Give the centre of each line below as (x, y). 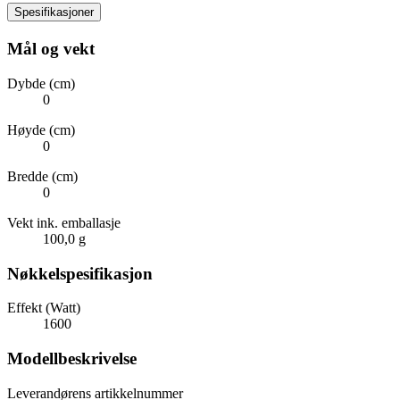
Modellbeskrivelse (72, 359)
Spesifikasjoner (54, 12)
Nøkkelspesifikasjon (80, 273)
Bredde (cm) (42, 176)
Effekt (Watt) (44, 308)
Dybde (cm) (41, 83)
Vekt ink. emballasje (64, 222)
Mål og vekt (51, 49)
